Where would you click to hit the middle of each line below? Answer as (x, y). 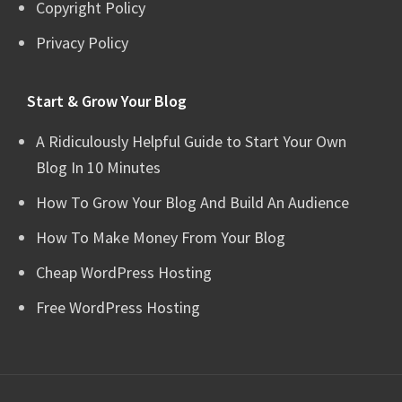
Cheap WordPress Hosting (124, 273)
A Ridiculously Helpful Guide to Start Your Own (191, 142)
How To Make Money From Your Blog (161, 238)
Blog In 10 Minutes (98, 168)
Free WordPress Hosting (118, 308)
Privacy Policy (82, 43)
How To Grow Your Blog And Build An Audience (192, 203)
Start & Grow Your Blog (107, 101)
